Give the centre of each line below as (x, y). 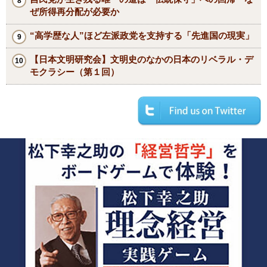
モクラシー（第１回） (74, 72)
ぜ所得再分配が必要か (74, 11)
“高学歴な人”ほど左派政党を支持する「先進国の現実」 (142, 35)
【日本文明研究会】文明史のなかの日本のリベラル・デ (142, 59)
